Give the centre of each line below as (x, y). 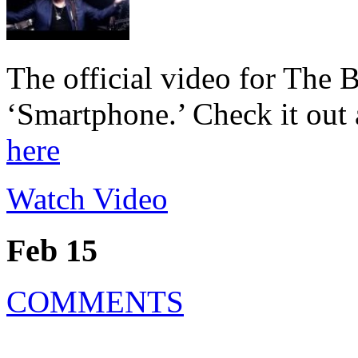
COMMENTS (95, 302)
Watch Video (87, 198)
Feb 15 (52, 250)
